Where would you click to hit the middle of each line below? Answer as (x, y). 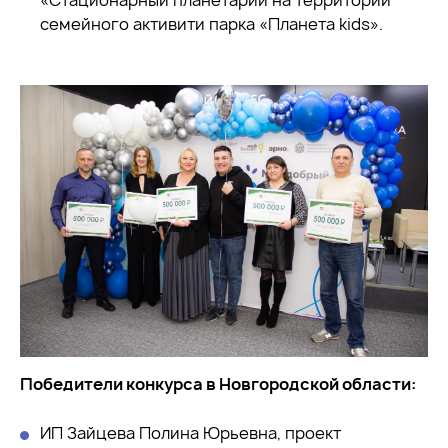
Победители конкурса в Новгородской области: (218, 383)
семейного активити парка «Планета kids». (211, 23)
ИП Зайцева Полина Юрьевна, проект (190, 432)
